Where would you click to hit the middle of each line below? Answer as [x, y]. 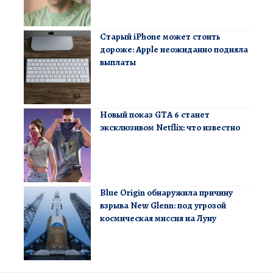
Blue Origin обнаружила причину [166, 192]
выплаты [118, 62]
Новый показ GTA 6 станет [155, 114]
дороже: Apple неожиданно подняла [174, 49]
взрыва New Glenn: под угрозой [163, 205]
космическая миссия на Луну [158, 218]
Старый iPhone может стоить [160, 36]
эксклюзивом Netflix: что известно [170, 127]
